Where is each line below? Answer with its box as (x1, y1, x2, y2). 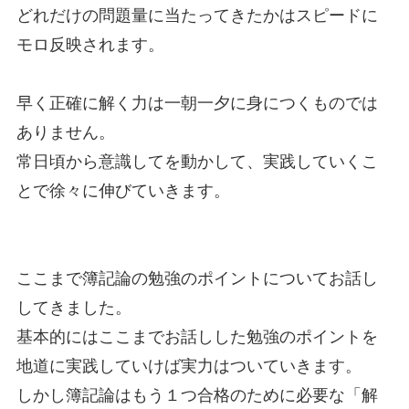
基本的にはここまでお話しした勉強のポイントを (16, 328, 378, 347)
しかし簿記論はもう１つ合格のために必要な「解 (16, 386, 378, 405)
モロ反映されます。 (16, 36, 164, 55)
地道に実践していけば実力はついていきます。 (16, 357, 362, 376)
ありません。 (16, 123, 115, 142)
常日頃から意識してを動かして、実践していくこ (16, 152, 378, 172)
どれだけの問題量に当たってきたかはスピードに (16, 6, 378, 26)
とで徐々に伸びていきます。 (16, 182, 230, 201)
